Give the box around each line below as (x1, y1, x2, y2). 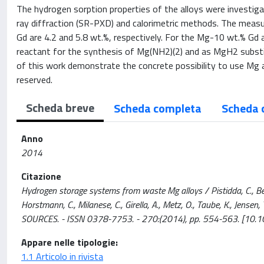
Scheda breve (26, 98, 94, 117)
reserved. (16, 72, 52, 87)
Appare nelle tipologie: (21, 235, 118, 249)
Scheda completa (114, 99, 202, 117)
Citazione (21, 169, 61, 183)
